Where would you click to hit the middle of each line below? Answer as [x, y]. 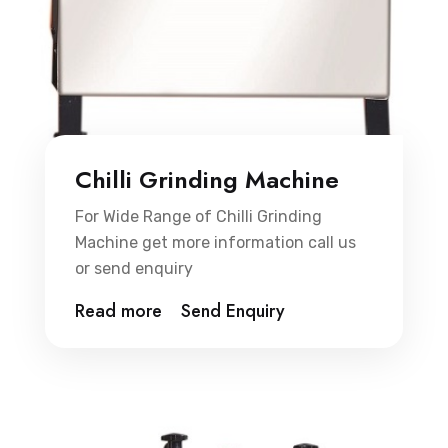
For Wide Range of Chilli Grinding [198, 217]
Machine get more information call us [215, 243]
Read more [118, 311]
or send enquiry [134, 269]
